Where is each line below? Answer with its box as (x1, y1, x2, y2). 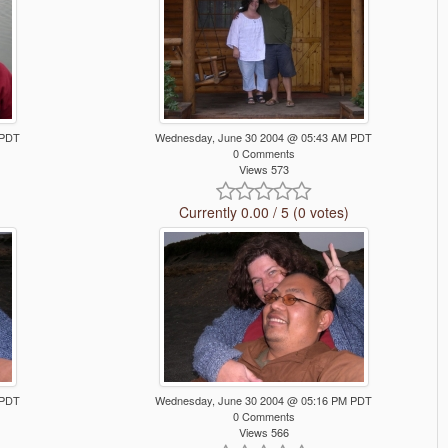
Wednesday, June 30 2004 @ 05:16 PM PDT (155, 392, 373, 409)
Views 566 (238, 424, 289, 441)
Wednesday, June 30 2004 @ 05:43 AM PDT (155, 129, 373, 146)
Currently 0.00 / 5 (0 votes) (178, 202, 349, 223)
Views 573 (238, 161, 289, 178)
